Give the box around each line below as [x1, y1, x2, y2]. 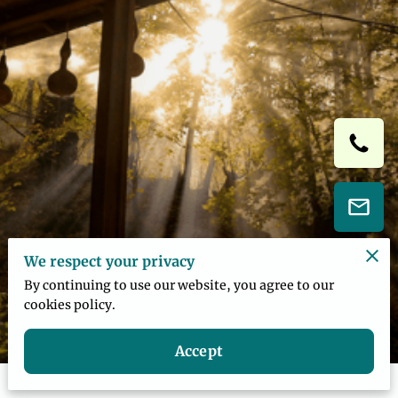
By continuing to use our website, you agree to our [24, 277, 335, 294]
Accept [175, 342, 223, 361]
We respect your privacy [24, 252, 195, 271]
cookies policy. [24, 297, 116, 314]
